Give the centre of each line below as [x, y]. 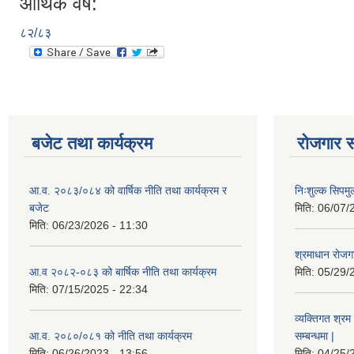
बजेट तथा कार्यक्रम [92, 143]
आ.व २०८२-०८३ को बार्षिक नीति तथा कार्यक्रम [123, 271]
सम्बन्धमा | [314, 335]
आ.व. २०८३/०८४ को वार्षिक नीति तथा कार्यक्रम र [128, 190]
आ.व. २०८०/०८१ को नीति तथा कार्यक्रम [111, 335]
